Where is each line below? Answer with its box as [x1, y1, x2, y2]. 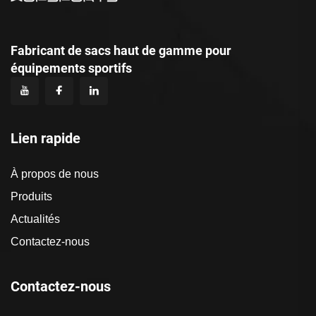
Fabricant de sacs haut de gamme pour [11, 43, 231, 59]
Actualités [11, 213, 60, 226]
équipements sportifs [11, 61, 132, 76]
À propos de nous [11, 168, 99, 181]
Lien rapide [11, 130, 80, 147]
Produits [11, 190, 52, 203]
